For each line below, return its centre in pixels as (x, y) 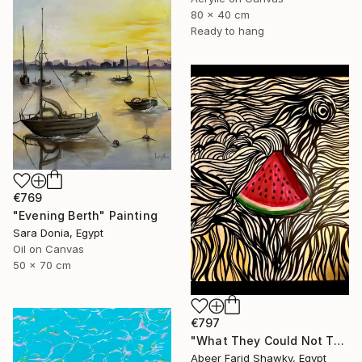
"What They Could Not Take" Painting (339, 340)
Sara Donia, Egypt (58, 233)
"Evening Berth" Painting (85, 216)
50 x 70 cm (42, 265)
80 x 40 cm (220, 14)
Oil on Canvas (48, 249)
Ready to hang (227, 30)
